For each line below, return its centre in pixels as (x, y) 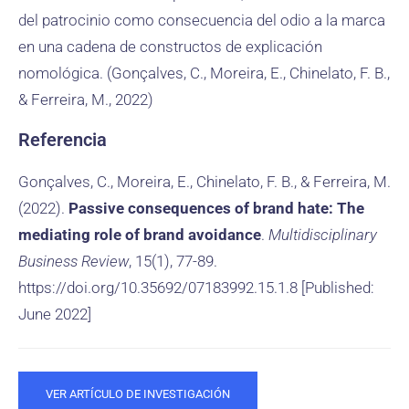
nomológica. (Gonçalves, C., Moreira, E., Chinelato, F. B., (204, 73)
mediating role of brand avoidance (140, 235)
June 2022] (55, 314)
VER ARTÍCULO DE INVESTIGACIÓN (138, 394)
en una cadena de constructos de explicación (170, 47)
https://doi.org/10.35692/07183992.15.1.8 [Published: (196, 288)
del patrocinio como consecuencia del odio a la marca (202, 20)
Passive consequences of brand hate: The (216, 208)
